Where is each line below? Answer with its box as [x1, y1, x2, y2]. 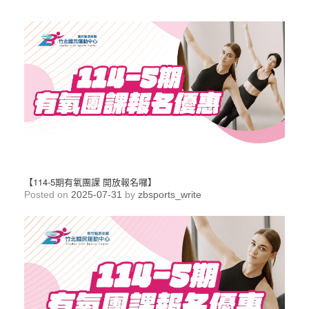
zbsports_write [138, 189, 201, 201]
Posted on [30, 189, 71, 201]
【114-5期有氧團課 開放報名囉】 [24, 175, 157, 189]
